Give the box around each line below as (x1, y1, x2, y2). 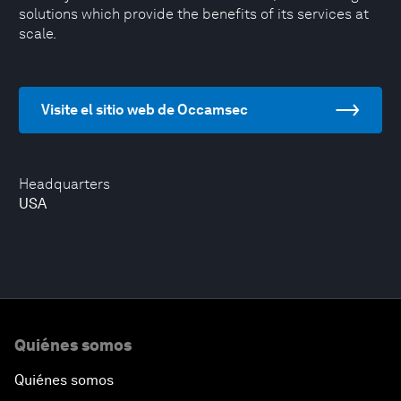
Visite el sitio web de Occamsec (41, 101, 248, 118)
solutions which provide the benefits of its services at (19, 5, 369, 22)
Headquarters (19, 175, 110, 192)
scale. (19, 25, 56, 42)
